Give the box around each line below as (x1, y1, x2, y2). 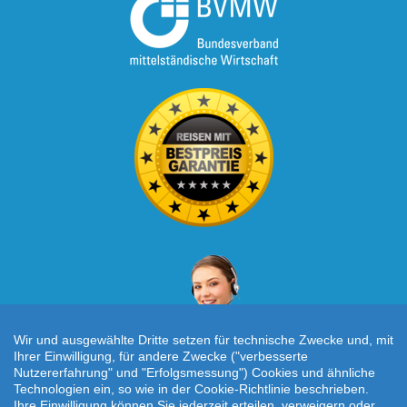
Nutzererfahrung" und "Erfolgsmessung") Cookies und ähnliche (14, 365, 375, 380)
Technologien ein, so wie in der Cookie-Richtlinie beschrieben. (14, 382, 369, 396)
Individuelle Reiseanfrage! (129, 385, 278, 400)
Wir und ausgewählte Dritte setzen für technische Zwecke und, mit (14, 333, 393, 347)
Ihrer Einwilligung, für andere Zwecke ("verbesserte (14, 349, 308, 363)
